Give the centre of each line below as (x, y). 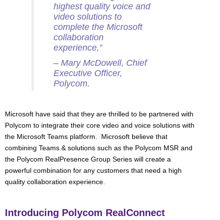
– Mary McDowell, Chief (100, 63)
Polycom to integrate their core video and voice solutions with (100, 125)
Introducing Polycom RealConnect (85, 213)
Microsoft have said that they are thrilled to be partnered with (99, 114)
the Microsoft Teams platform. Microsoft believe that (86, 137)
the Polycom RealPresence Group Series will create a (88, 159)
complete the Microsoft (98, 27)
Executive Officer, (88, 73)
